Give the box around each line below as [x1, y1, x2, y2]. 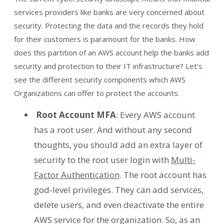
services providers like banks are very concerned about [14, 6, 204, 17]
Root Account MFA [36, 108, 116, 120]
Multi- [171, 153, 195, 165]
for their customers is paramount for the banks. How [14, 33, 195, 44]
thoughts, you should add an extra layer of [34, 138, 202, 150]
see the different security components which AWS [14, 74, 185, 84]
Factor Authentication [34, 168, 119, 180]
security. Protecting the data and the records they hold [14, 20, 203, 30]
